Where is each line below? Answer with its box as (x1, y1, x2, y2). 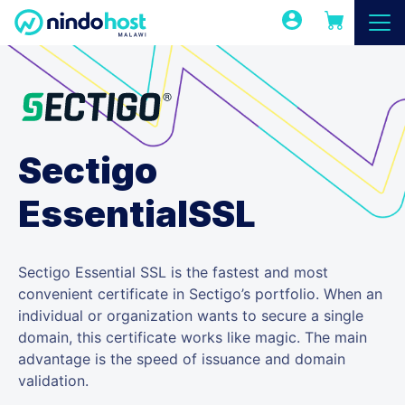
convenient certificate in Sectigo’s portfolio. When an (18, 285, 382, 304)
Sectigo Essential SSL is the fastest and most (18, 263, 328, 282)
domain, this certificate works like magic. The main (18, 328, 367, 347)
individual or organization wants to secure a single (18, 306, 363, 325)
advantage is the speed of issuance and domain (18, 350, 345, 369)
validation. (18, 372, 89, 391)
